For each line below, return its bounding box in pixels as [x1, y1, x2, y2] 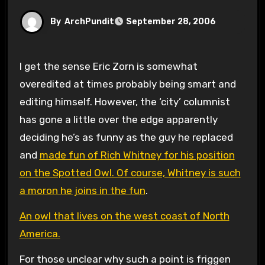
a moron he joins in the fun [19, 184, 146, 196]
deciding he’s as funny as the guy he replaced [19, 131, 233, 143]
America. [19, 227, 60, 240]
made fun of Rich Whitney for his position [39, 148, 235, 161]
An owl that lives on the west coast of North [19, 209, 230, 222]
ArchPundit [64, 16, 114, 27]
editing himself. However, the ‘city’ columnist [19, 95, 230, 108]
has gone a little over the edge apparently [19, 113, 218, 125]
